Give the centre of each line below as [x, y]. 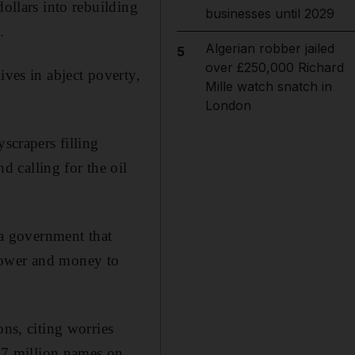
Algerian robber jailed [269, 48]
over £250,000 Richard [274, 67]
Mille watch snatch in [268, 86]
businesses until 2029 [269, 13]
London [228, 105]
